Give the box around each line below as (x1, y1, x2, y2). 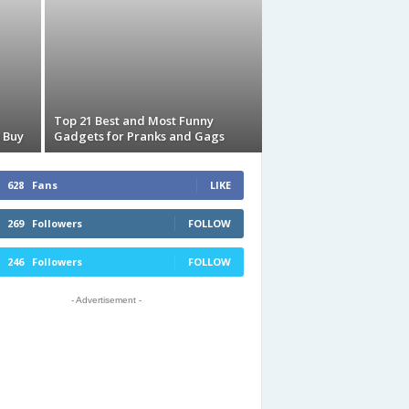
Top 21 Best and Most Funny (53, 112, 214, 129)
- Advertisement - (70, 295, 142, 305)
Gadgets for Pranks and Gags (53, 128, 225, 144)
